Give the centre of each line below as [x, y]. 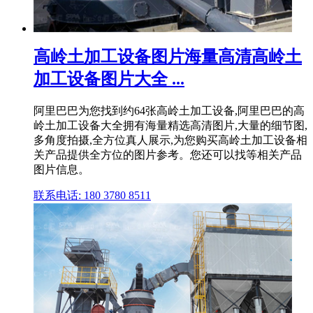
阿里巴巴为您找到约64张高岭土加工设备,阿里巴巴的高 [169, 111]
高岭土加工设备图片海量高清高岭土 [168, 57]
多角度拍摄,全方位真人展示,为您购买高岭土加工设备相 [170, 140]
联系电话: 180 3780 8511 [92, 196]
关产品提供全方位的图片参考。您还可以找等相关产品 [168, 155]
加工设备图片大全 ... [109, 79]
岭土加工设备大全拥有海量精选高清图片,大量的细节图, [170, 126]
